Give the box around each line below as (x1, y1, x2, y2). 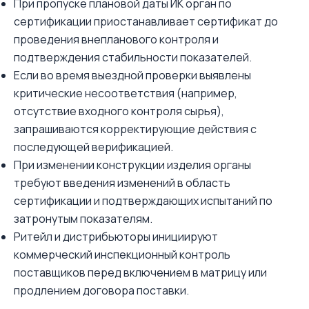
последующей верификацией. (14, 139, 173, 154)
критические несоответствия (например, (14, 86, 237, 101)
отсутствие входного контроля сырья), (14, 103, 224, 119)
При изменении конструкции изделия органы (14, 157, 251, 172)
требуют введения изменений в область (14, 175, 230, 190)
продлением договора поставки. (14, 283, 189, 298)
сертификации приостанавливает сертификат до (14, 14, 278, 29)
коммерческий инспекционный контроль (14, 247, 230, 262)
